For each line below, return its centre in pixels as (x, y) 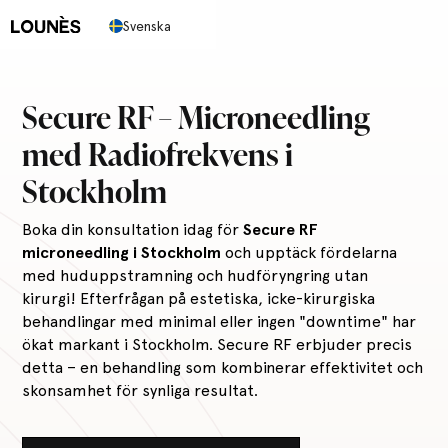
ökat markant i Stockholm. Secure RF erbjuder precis (217, 345)
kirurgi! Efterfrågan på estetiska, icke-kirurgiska (199, 299)
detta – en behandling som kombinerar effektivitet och (223, 368)
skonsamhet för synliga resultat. (140, 391)
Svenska (146, 26)
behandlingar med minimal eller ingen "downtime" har (219, 322)
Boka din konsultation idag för (133, 230)
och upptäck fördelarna (309, 253)
